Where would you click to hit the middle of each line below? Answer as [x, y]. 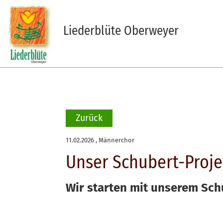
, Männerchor [114, 140]
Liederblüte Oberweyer [121, 31]
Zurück [89, 118]
